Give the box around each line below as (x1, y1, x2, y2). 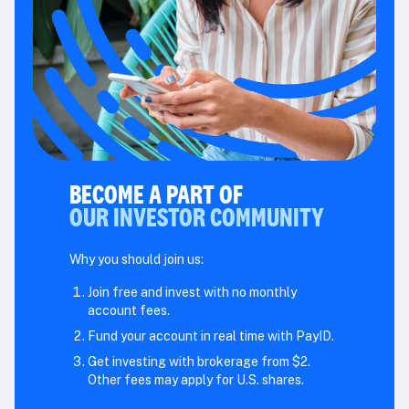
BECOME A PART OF (69, 175, 259, 211)
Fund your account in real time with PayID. (88, 328, 334, 343)
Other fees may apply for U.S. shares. (88, 372, 304, 387)
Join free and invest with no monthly (88, 284, 297, 299)
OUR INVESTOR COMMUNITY (69, 198, 324, 234)
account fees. (88, 302, 170, 318)
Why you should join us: (69, 251, 204, 267)
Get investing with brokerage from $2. (88, 353, 310, 369)
